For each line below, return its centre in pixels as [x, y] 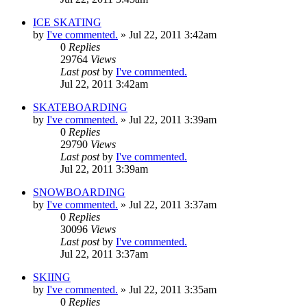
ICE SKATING [67, 22]
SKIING [52, 277]
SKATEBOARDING [80, 107]
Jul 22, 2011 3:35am [173, 289]
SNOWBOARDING [79, 192]
